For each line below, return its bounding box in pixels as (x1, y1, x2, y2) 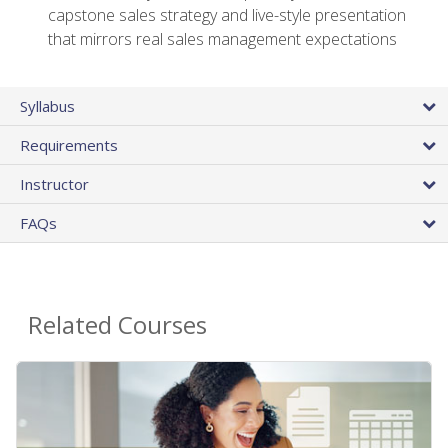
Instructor (20, 174, 89, 195)
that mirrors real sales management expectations (48, 28, 397, 51)
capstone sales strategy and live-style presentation (48, 4, 406, 27)
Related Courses (28, 308, 207, 342)
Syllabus (20, 96, 75, 117)
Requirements (20, 135, 118, 156)
